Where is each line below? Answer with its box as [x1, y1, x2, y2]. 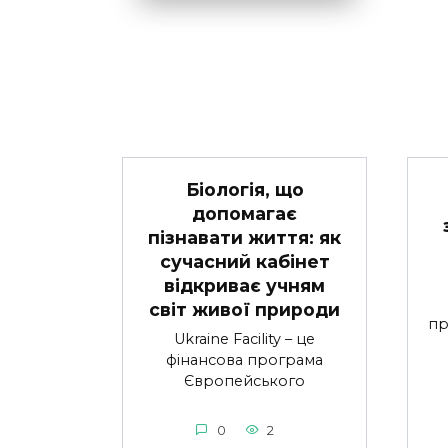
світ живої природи [149, 298, 340, 320]
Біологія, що [185, 178, 304, 200]
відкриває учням [164, 274, 325, 296]
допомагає [192, 202, 297, 224]
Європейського [184, 371, 305, 390]
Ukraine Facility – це [174, 329, 315, 348]
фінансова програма [166, 350, 323, 369]
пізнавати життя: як [148, 226, 341, 248]
